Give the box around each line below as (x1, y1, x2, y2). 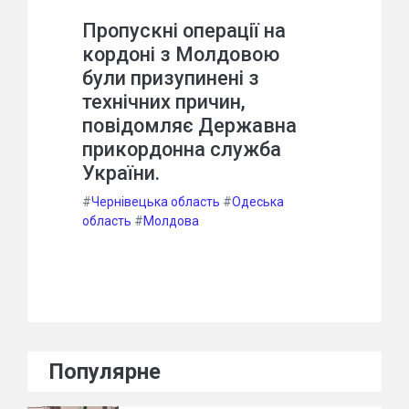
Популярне (49, 359, 161, 384)
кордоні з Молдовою (82, 43, 279, 66)
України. (82, 162, 160, 184)
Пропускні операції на (82, 19, 286, 42)
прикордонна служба (82, 138, 281, 161)
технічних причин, (82, 90, 246, 113)
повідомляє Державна (82, 114, 297, 137)
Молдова (143, 214, 199, 228)
